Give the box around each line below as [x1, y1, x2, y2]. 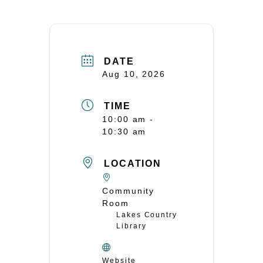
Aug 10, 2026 [102, 69, 166, 79]
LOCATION [103, 159, 162, 169]
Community [102, 186, 155, 196]
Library [116, 222, 147, 231]
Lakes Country [116, 211, 177, 220]
